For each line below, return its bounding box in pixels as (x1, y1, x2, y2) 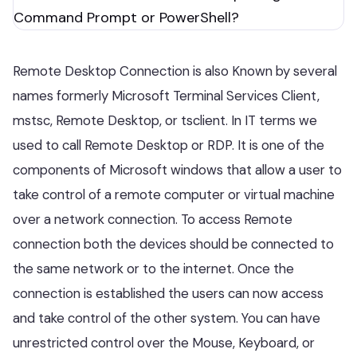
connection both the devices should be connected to (13, 235, 334, 253)
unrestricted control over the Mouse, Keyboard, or (13, 334, 315, 351)
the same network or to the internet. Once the (13, 260, 294, 277)
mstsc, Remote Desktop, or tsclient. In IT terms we (13, 112, 317, 129)
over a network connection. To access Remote (13, 210, 292, 228)
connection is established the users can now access (13, 284, 324, 302)
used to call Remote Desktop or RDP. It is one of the (13, 136, 324, 154)
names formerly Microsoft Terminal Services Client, (13, 87, 320, 104)
